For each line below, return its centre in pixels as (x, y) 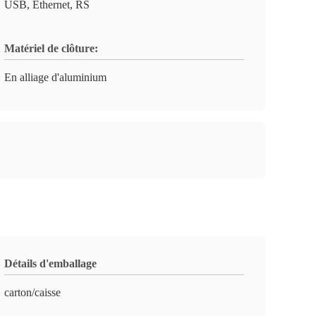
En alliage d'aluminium (55, 77)
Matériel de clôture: (51, 48)
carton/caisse (32, 292)
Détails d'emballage (50, 263)
